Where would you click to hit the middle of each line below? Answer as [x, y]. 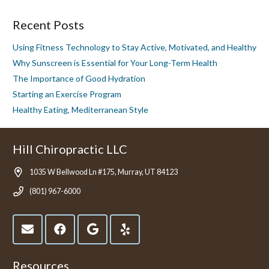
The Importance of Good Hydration [79, 78]
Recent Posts [48, 24]
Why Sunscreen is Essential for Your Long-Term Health [115, 62]
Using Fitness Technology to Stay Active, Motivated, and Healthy [134, 47]
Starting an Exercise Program [67, 94]
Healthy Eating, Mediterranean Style [80, 109]
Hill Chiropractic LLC [70, 149]
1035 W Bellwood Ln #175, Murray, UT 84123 [104, 172]
